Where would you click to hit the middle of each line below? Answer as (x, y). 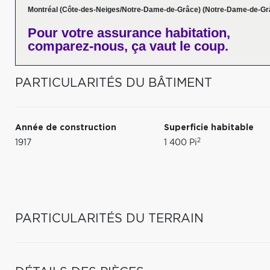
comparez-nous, (78, 46)
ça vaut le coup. (178, 46)
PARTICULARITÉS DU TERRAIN (109, 219)
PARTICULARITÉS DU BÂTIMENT (114, 83)
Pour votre (61, 33)
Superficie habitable (209, 128)
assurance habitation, (162, 33)
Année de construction (66, 128)
